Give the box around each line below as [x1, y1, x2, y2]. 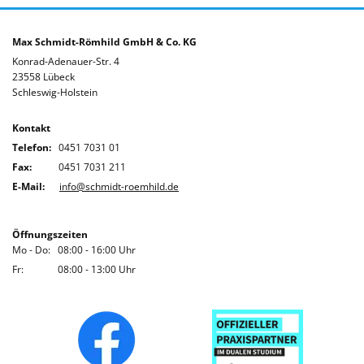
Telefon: [12, 140, 54, 154]
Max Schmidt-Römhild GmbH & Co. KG [12, 34, 197, 49]
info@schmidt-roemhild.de [59, 179, 179, 193]
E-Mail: [12, 179, 57, 193]
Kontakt [12, 120, 50, 135]
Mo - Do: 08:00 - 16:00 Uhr [12, 242, 136, 257]
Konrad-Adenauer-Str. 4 [12, 54, 119, 68]
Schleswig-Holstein [12, 84, 100, 99]
